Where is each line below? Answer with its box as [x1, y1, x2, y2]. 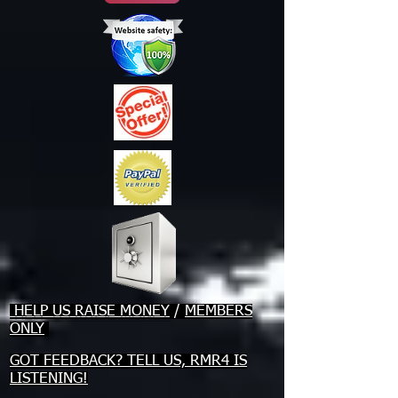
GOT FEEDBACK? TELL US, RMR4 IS [10, 354, 247, 369]
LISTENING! [10, 371, 88, 386]
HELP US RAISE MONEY [10, 304, 170, 319]
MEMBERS [185, 304, 252, 319]
